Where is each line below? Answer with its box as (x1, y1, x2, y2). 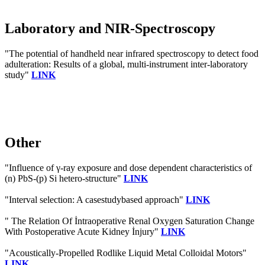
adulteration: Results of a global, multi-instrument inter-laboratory (5, 59, 248, 69)
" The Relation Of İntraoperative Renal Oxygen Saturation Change (5, 215, 254, 226)
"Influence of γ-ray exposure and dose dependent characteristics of (5, 162, 252, 173)
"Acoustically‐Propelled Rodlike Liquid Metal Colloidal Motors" (5, 247, 247, 258)
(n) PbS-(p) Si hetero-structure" (5, 173, 124, 183)
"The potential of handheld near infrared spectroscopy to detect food (5, 48, 258, 59)
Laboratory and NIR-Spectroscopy (5, 21, 215, 37)
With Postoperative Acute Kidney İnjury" (5, 226, 161, 237)
